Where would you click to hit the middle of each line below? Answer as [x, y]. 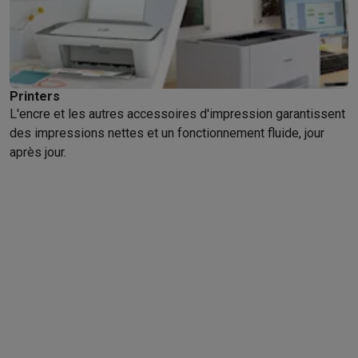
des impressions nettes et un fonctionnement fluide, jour [167, 133]
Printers [35, 96]
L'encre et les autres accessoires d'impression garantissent [177, 114]
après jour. [38, 152]
